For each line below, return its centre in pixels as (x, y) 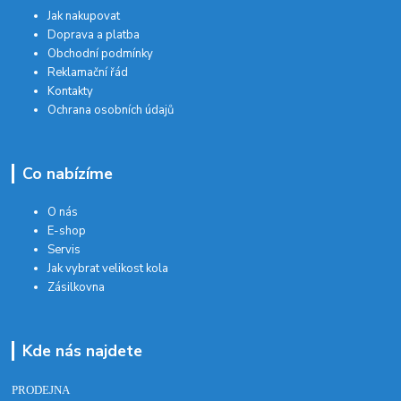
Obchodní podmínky (101, 54)
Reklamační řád (88, 73)
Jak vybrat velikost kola (108, 269)
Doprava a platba (94, 35)
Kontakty (71, 92)
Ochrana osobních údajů (111, 111)
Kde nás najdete (82, 351)
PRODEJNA (41, 389)
